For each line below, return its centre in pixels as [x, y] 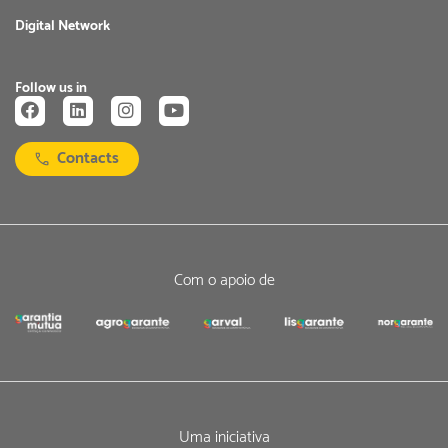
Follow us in [51, 88]
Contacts [88, 159]
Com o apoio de [224, 280]
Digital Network [62, 26]
